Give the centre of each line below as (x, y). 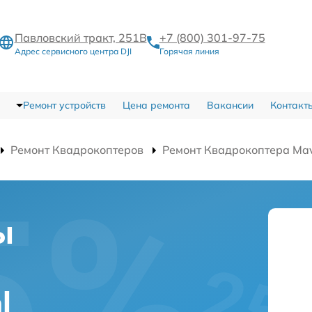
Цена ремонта (156, 105)
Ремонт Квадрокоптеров (77, 150)
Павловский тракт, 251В (80, 37)
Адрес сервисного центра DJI (73, 51)
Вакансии (230, 105)
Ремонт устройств (64, 105)
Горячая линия (189, 51)
